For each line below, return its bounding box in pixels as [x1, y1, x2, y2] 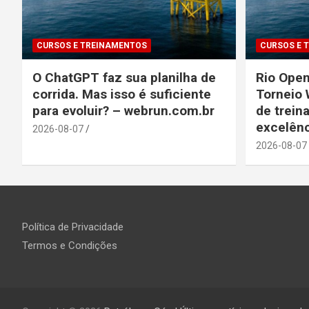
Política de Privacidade [22, 220, 123, 233]
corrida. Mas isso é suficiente [32, 86, 211, 102]
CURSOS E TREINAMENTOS [37, 40, 147, 50]
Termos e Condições [22, 239, 117, 252]
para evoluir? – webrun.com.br [32, 102, 218, 119]
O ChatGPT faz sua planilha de [32, 69, 216, 86]
